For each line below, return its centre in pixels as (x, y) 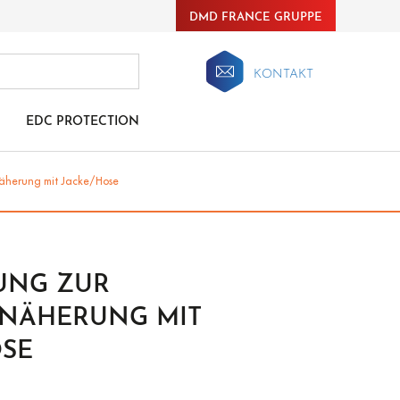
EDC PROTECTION (83, 122)
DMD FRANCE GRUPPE (256, 17)
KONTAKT (283, 75)
